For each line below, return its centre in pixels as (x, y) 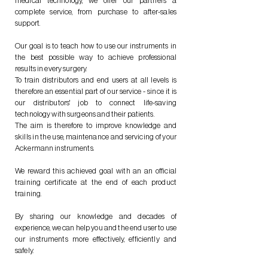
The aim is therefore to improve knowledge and (96, 125)
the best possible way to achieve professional (96, 57)
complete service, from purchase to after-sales (96, 12)
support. (28, 23)
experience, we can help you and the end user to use (96, 228)
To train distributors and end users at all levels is (96, 80)
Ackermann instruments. (54, 148)
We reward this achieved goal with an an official (96, 171)
